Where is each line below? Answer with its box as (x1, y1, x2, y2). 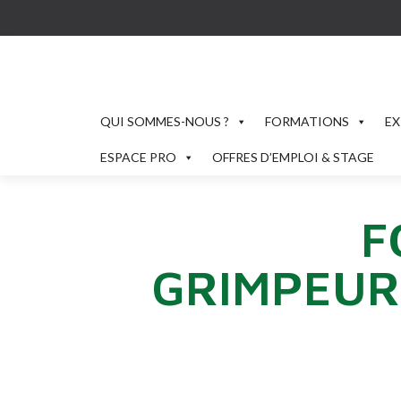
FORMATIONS (265, 114, 349, 129)
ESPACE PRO (100, 149, 176, 165)
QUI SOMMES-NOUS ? (100, 114, 229, 129)
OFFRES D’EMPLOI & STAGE (212, 149, 374, 165)
